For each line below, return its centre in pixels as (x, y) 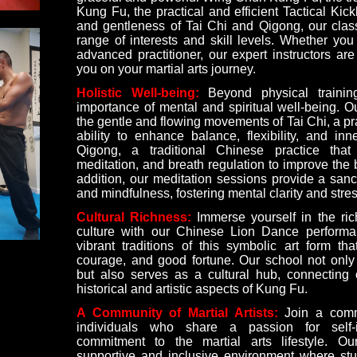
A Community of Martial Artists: (177, 313)
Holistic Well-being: (138, 93)
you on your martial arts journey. (166, 69)
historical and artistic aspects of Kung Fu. (192, 289)
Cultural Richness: (134, 217)
